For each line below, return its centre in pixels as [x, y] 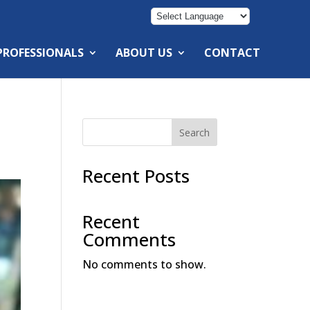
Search [194, 132]
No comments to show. [145, 264]
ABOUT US [144, 53]
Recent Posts [136, 176]
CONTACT [232, 53]
